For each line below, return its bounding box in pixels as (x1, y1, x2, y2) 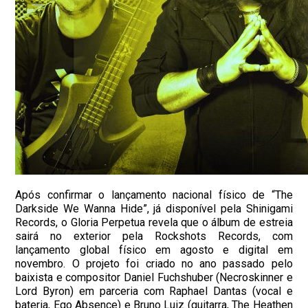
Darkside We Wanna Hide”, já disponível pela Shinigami (15, 201, 293, 215)
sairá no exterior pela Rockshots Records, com (15, 229, 293, 243)
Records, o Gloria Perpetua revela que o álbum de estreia (15, 215, 293, 229)
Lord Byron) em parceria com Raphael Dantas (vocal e (15, 284, 293, 298)
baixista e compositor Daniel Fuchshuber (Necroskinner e (15, 270, 293, 284)
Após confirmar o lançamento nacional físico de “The (15, 188, 293, 201)
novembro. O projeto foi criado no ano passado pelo (15, 256, 293, 270)
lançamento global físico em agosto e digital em (15, 243, 293, 256)
